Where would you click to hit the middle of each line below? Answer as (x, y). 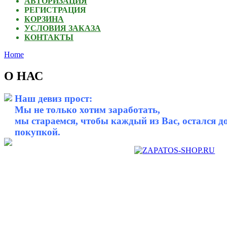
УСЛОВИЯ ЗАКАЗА (63, 28)
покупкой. (37, 132)
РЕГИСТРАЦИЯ (55, 10)
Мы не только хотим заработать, (87, 110)
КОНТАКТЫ (49, 37)
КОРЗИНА (44, 19)
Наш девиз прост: (53, 99)
